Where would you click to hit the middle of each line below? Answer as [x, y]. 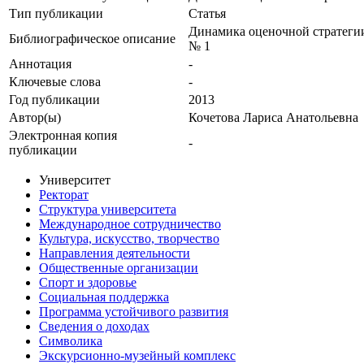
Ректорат [64, 195]
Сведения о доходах [94, 327]
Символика [71, 341]
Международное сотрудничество [130, 224]
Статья [207, 14]
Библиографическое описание [92, 39]
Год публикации [54, 100]
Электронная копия [63, 136]
